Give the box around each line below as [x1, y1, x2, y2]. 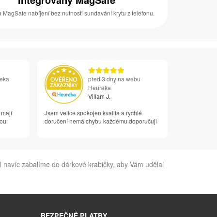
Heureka [88, 83, 111, 92]
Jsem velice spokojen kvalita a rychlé [44, 108, 142, 117]
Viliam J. [88, 92, 110, 100]
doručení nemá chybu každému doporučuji [44, 116, 157, 125]
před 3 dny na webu [88, 74, 140, 83]
